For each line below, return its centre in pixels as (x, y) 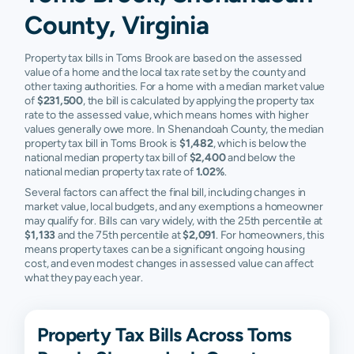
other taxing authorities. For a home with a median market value (175, 87)
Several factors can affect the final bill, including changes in (166, 192)
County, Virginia (117, 25)
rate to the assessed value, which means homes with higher (167, 115)
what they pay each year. (84, 278)
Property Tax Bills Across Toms (164, 335)
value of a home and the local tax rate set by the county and (165, 72)
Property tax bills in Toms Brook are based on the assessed (164, 58)
